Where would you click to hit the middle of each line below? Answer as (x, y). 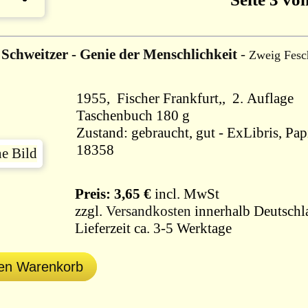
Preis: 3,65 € (110, 194)
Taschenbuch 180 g (133, 115)
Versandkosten (148, 211)
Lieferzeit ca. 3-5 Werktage (152, 228)
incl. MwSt (185, 194)
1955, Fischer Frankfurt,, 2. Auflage (185, 98)
